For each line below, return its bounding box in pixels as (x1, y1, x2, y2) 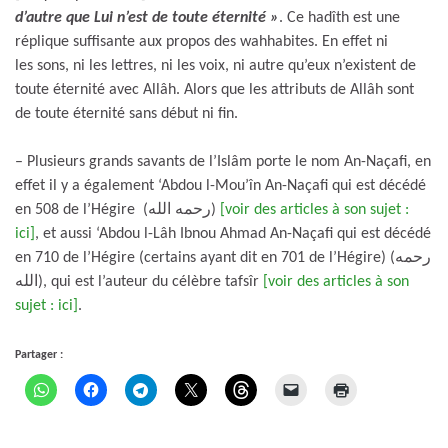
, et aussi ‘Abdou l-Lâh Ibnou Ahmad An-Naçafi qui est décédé (35, 225, 431, 242)
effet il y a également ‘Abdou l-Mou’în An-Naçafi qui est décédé (15, 177, 426, 194)
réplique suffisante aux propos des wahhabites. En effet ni (15, 33, 388, 50)
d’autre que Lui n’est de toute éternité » (15, 9, 279, 26)
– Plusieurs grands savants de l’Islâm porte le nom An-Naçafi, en (15, 153, 431, 170)
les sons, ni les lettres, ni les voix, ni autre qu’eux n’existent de (15, 57, 416, 74)
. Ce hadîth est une (279, 9, 400, 26)
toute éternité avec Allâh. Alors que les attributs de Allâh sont (15, 81, 414, 98)
